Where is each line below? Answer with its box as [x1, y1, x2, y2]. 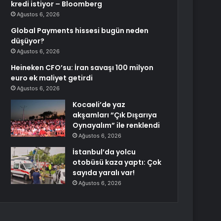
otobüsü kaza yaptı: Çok [73, 157, 162, 167]
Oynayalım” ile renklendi [73, 120, 160, 130]
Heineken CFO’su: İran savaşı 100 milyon [11, 63, 154, 73]
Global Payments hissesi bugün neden [11, 26, 149, 36]
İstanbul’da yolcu [73, 147, 136, 157]
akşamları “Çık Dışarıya [73, 110, 157, 120]
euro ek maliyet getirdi [11, 73, 93, 83]
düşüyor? [11, 36, 45, 46]
